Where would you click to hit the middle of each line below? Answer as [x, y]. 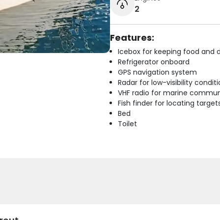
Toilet [127, 124]
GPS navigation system [157, 72]
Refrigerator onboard [154, 62]
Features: [132, 38]
